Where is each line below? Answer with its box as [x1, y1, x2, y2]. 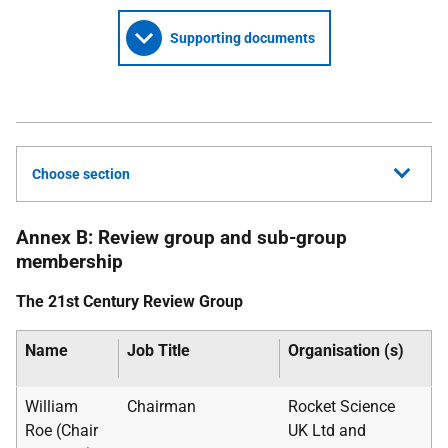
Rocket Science [288, 397, 395, 416]
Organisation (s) [288, 341, 404, 360]
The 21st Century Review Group [16, 292, 243, 311]
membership [16, 250, 123, 273]
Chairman [127, 397, 196, 416]
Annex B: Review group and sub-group [16, 226, 347, 249]
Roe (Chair [25, 421, 98, 440]
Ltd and [308, 421, 366, 440]
